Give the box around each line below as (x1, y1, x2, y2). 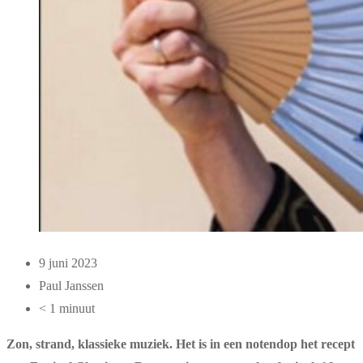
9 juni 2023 (39, 256, 97, 270)
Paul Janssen (39, 279, 104, 293)
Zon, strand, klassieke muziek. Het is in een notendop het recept (6, 337, 355, 351)
